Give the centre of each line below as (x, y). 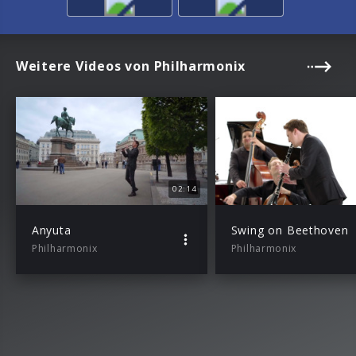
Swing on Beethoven (290, 230)
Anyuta (52, 230)
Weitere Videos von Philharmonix (131, 66)
